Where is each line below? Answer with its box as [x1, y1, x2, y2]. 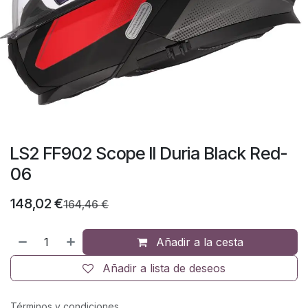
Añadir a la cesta [153, 235, 244, 249]
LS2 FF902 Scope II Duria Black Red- [10, 143, 287, 164]
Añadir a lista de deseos [102, 261, 225, 275]
